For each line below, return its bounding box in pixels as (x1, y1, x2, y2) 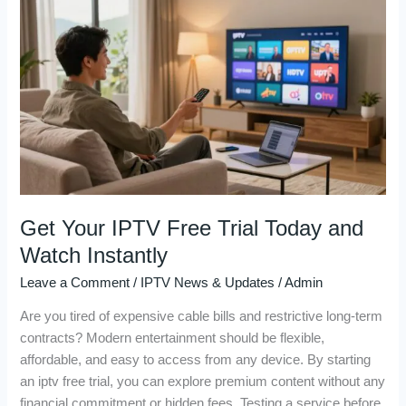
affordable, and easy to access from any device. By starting (20, 353, 372, 368)
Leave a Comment (20, 275, 130, 290)
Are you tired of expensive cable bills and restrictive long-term (20, 309, 383, 324)
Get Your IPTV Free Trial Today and (20, 216, 364, 240)
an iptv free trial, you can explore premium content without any (20, 374, 386, 390)
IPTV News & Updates (140, 275, 275, 290)
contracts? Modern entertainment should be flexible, (20, 331, 325, 346)
